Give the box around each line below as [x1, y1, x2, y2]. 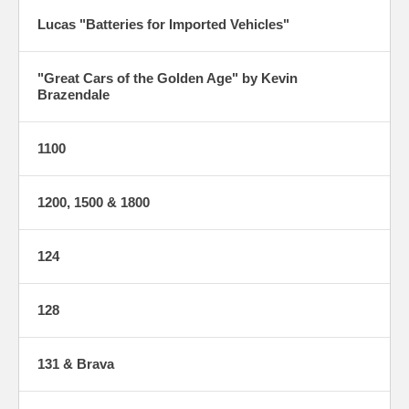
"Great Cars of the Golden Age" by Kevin [37, 70, 298, 87]
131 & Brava [37, 356, 114, 372]
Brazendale [37, 87, 110, 103]
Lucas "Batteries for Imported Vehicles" [37, 16, 289, 33]
